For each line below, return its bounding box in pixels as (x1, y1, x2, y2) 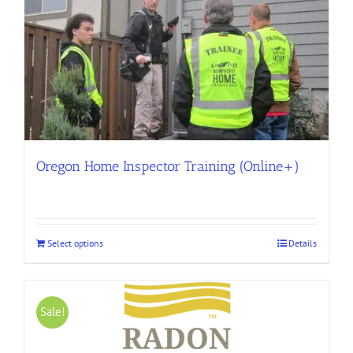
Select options (47, 236, 103, 249)
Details (288, 236, 317, 249)
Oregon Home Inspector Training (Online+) (36, 157, 299, 175)
